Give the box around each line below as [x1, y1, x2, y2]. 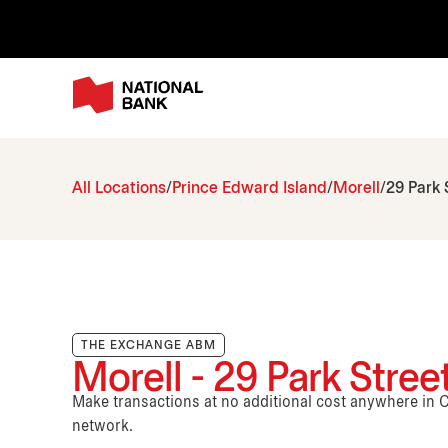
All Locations [72, 181, 166, 197]
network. [72, 419, 133, 435]
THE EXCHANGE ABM [81, 340, 216, 352]
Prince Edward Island [172, 181, 327, 197]
